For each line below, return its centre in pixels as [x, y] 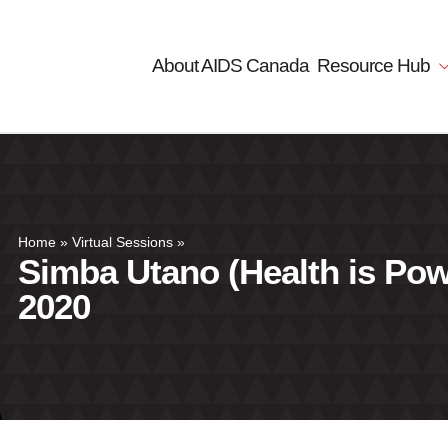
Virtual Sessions [122, 242]
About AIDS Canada [231, 65]
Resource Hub [376, 65]
